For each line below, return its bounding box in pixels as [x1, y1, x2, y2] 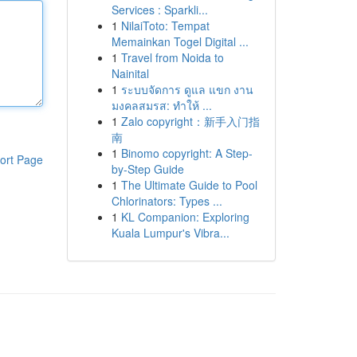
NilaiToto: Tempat [120, 18, 210, 33]
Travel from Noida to [120, 49, 224, 65]
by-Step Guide [111, 161, 184, 177]
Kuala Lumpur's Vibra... [111, 225, 229, 241]
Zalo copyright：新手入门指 [120, 113, 260, 129]
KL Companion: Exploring [120, 209, 249, 225]
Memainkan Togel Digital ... [111, 33, 249, 49]
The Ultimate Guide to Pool [120, 177, 257, 193]
